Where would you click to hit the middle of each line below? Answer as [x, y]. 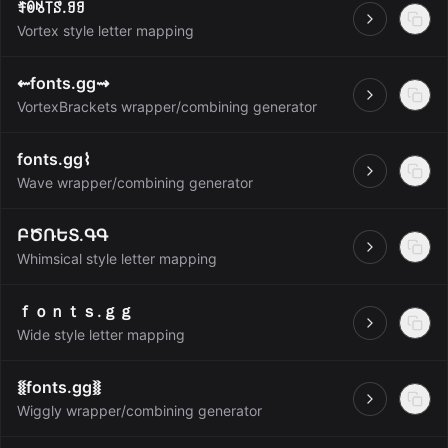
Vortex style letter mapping [105, 30]
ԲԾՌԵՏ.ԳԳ [62, 235]
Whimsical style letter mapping [117, 258]
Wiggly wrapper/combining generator [139, 410]
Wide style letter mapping [101, 334]
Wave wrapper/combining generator [135, 182]
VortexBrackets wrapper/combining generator [167, 106]
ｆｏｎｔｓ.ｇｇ [75, 311]
